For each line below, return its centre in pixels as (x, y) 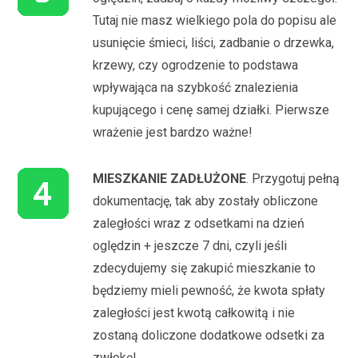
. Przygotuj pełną (293, 178)
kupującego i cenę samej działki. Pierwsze (211, 109)
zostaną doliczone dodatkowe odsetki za (209, 335)
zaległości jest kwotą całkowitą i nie (194, 312)
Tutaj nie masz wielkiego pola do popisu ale (215, 20)
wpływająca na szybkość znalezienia (196, 87)
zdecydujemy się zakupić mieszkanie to (205, 268)
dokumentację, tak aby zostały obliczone (206, 201)
